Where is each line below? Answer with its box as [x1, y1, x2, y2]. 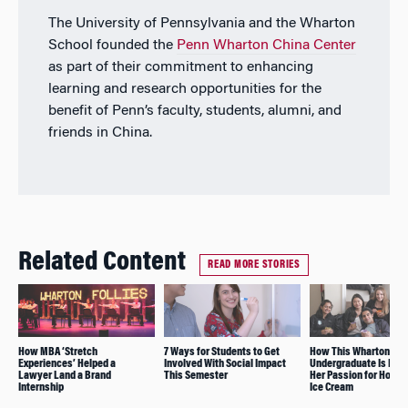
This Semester [164, 369, 228, 382]
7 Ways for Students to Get [164, 345, 280, 358]
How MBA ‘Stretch [18, 345, 97, 358]
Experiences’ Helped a [18, 357, 116, 370]
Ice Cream [310, 381, 353, 393]
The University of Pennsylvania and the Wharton [47, 15, 355, 31]
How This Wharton [310, 345, 390, 358]
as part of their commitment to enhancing [47, 59, 313, 75]
